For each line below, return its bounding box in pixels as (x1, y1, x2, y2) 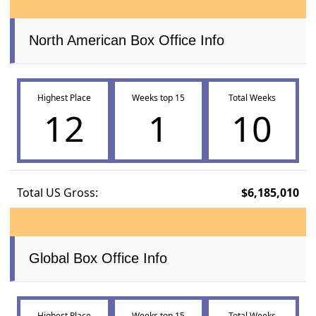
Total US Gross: (17, 184, 99, 200)
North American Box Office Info (29, 32, 225, 48)
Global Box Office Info (29, 250, 168, 266)
